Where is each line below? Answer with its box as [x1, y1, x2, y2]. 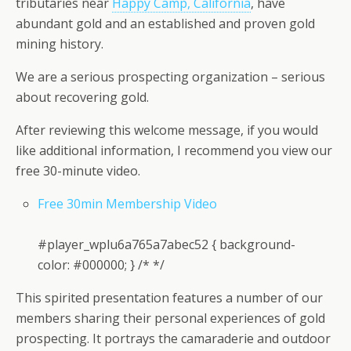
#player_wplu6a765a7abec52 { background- [38, 236, 296, 254]
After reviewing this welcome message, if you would [16, 121, 318, 139]
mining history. [16, 35, 103, 53]
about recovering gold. [16, 89, 149, 107]
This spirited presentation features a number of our [16, 289, 323, 307]
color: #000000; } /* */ [38, 256, 165, 274]
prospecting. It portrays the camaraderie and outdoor [16, 330, 331, 348]
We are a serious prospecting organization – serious [16, 68, 325, 86]
